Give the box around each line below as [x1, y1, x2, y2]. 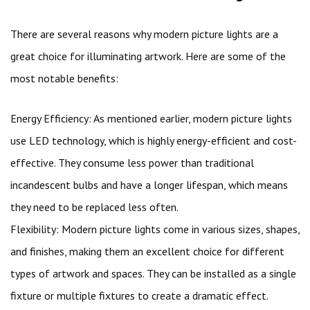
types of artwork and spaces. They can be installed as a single [10, 266, 296, 280]
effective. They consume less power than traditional [10, 156, 254, 170]
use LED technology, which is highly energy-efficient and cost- [10, 134, 297, 147]
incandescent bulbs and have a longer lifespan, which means [10, 178, 288, 192]
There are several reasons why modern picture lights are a [10, 27, 278, 41]
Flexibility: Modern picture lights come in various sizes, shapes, [10, 222, 300, 236]
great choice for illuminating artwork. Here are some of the [10, 49, 286, 63]
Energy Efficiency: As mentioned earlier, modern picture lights [10, 111, 292, 125]
